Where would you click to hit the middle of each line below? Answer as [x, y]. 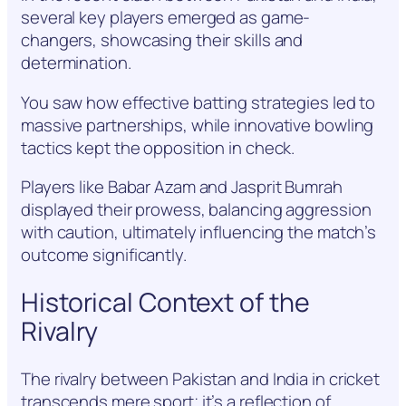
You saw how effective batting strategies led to [198, 102]
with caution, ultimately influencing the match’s [199, 232]
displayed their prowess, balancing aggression [196, 210]
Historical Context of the [165, 303]
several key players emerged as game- [166, 18]
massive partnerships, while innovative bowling [198, 125]
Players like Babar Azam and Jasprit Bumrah [182, 187]
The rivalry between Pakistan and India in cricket [201, 378]
